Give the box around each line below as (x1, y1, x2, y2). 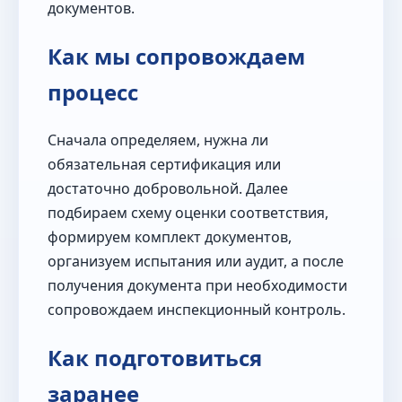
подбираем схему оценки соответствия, (48, 203, 328, 223)
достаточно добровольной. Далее (48, 179, 288, 199)
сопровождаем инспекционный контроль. (48, 300, 345, 320)
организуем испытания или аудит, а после (48, 251, 344, 272)
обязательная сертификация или (48, 154, 281, 175)
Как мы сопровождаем (48, 41, 305, 72)
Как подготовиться (48, 343, 262, 373)
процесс (48, 77, 138, 108)
